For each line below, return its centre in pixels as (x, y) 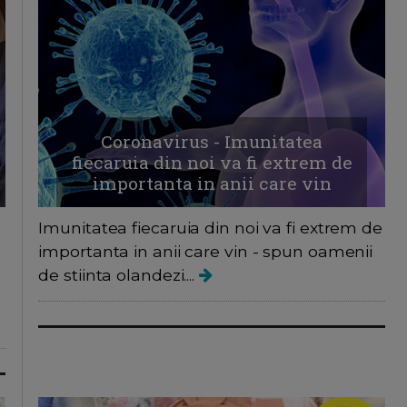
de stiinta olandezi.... (119, 274)
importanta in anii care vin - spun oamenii (206, 251)
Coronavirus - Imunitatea (212, 141)
